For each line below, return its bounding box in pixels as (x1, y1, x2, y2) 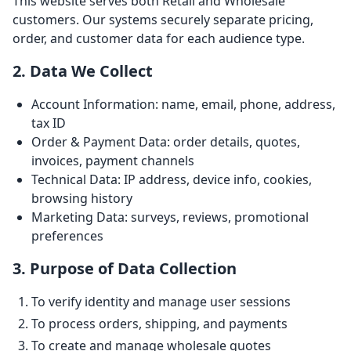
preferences (31, 227, 103, 244)
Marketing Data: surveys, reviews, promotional (31, 208, 309, 226)
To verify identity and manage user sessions (31, 293, 291, 310)
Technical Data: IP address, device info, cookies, (31, 171, 312, 188)
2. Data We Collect (13, 60, 153, 81)
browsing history (31, 190, 132, 207)
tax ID (31, 114, 66, 132)
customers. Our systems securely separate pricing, (13, 11, 313, 28)
